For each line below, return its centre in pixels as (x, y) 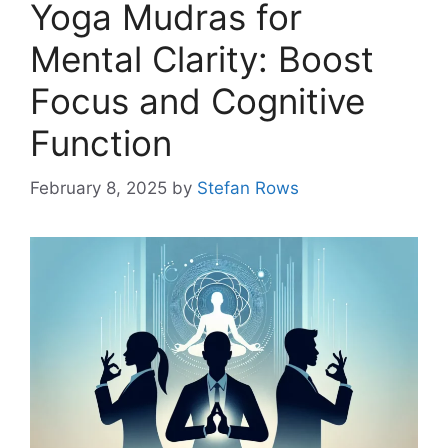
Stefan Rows (248, 187)
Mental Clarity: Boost (202, 59)
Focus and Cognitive (197, 101)
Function (101, 143)
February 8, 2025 (98, 187)
